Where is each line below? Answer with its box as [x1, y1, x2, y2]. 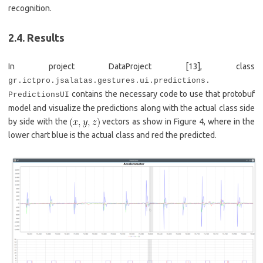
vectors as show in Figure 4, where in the [100, 117, 255, 127]
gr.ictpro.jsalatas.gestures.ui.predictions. [8, 76, 210, 86]
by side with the [8, 117, 70, 127]
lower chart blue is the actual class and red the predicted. [8, 130, 217, 140]
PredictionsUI [8, 90, 69, 100]
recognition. [8, 4, 52, 14]
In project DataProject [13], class [8, 62, 255, 72]
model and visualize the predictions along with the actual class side [8, 103, 255, 113]
